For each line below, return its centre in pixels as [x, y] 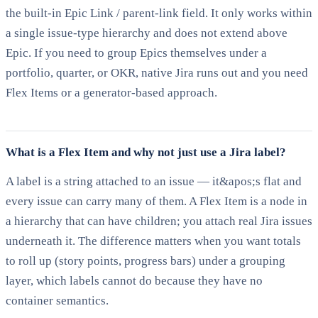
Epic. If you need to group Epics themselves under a [136, 53]
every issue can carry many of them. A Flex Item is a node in [157, 201]
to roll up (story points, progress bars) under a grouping [146, 261]
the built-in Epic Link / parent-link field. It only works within [159, 13]
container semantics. [57, 300]
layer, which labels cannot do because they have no [134, 280]
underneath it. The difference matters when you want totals [153, 241]
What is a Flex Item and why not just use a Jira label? [146, 152]
